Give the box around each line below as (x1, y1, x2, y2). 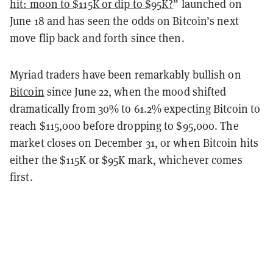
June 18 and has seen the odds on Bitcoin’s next (10, 13, 239, 28)
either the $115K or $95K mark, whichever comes (10, 152, 243, 167)
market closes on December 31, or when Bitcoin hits (10, 135, 259, 150)
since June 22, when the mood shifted (44, 84, 227, 99)
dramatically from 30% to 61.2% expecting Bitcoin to (10, 101, 261, 116)
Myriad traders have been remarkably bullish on (10, 67, 241, 82)
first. (10, 169, 33, 184)
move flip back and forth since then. (10, 30, 185, 45)
